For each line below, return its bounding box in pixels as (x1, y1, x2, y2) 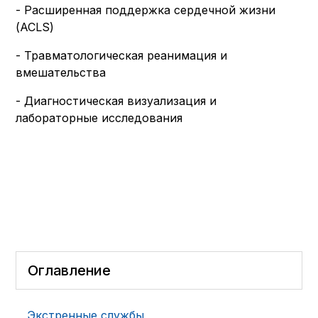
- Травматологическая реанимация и (16, 48, 228, 62)
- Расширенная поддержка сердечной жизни (16, 3, 276, 17)
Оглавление (28, 262, 111, 279)
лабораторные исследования (16, 111, 183, 125)
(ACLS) (16, 20, 55, 34)
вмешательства (16, 65, 106, 79)
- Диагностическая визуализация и (16, 94, 217, 108)
